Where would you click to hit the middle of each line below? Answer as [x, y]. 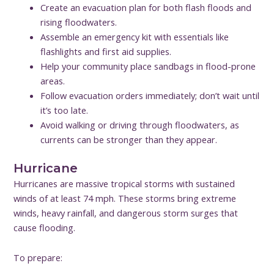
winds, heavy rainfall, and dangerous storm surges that [126, 213]
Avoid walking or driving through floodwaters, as [140, 124]
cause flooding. [45, 227]
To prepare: [38, 258]
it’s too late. [65, 110]
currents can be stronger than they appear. [129, 139]
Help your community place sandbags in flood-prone [148, 66]
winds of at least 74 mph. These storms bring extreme [125, 198]
